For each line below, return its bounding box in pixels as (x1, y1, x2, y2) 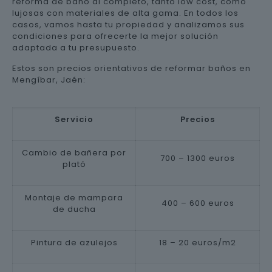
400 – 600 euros (161, 197, 234, 209)
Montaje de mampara (25, 192, 123, 203)
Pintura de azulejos (30, 237, 118, 248)
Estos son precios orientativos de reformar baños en (12, 63, 251, 74)
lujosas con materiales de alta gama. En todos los (12, 7, 239, 19)
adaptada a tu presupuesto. (12, 42, 140, 53)
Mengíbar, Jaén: (12, 74, 86, 86)
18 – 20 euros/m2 (159, 237, 236, 248)
